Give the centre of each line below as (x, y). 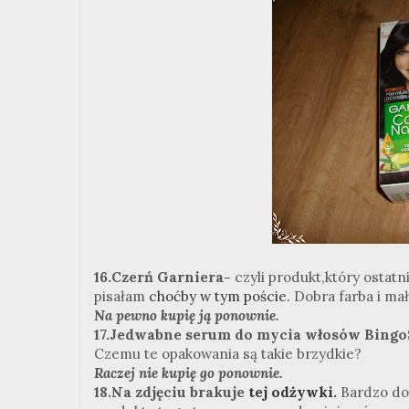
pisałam (121, 296)
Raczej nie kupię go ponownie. (189, 372)
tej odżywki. (293, 392)
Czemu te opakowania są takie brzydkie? (228, 353)
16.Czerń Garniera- (164, 277)
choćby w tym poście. (220, 296)
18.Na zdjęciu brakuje (171, 392)
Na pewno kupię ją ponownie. (187, 315)
